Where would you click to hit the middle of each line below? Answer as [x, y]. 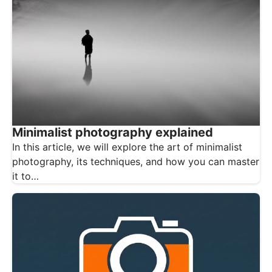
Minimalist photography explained [113, 132]
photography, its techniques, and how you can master [136, 161]
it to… [25, 176]
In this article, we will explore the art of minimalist [127, 147]
